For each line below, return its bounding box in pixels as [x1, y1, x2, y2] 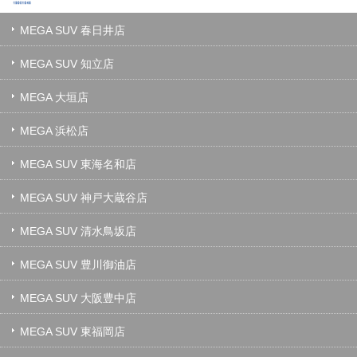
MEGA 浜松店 [20, 124, 88, 138]
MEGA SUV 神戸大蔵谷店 [20, 191, 147, 205]
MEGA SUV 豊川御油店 [20, 258, 136, 272]
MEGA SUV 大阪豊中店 [20, 292, 136, 305]
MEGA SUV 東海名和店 [20, 158, 136, 171]
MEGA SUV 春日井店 [20, 24, 125, 37]
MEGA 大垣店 [20, 91, 88, 104]
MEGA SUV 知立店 [20, 57, 114, 71]
